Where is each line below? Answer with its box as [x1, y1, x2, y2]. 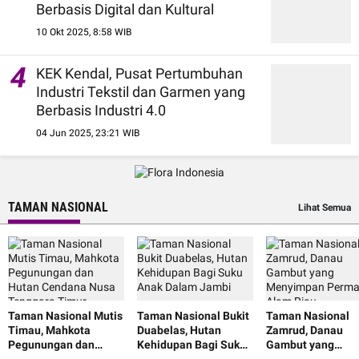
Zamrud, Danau [266, 323, 343, 337]
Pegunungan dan [8, 337, 95, 351]
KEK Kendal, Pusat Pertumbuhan [36, 64, 243, 82]
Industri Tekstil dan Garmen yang [36, 83, 245, 100]
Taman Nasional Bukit [137, 309, 249, 322]
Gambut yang [266, 337, 334, 351]
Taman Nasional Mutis [8, 309, 123, 322]
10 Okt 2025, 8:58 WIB [36, 26, 131, 38]
